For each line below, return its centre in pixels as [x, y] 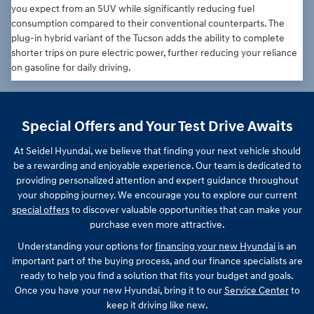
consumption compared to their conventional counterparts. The [148, 24]
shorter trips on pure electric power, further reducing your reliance [154, 53]
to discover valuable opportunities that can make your [186, 210]
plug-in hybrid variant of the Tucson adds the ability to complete [148, 39]
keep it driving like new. [157, 305]
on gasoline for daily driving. [71, 68]
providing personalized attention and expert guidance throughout [157, 180]
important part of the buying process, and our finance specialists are [157, 261]
